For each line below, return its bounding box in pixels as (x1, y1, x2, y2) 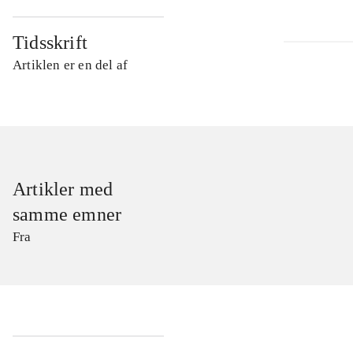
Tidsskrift (13, 32, 87, 54)
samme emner (13, 204, 122, 225)
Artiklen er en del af (13, 58, 128, 73)
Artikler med (13, 179, 113, 200)
